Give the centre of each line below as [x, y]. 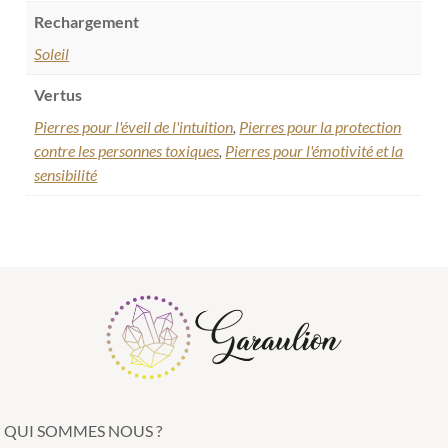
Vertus [58, 95]
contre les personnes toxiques [127, 151]
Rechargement [87, 22]
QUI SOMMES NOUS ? [83, 430]
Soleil [52, 54]
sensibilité [66, 175]
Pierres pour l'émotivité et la [314, 151]
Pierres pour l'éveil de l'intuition [134, 127]
